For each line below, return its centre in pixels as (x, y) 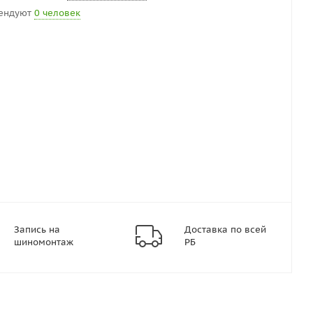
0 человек (57, 13)
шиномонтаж (44, 242)
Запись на (37, 230)
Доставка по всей (225, 230)
